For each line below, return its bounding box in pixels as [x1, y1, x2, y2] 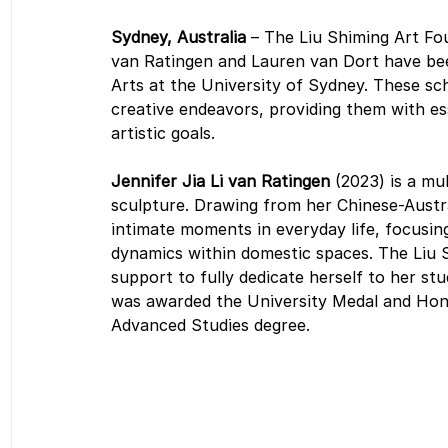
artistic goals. [111, 123, 215, 143]
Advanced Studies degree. [111, 315, 310, 335]
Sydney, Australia [111, 27, 251, 47]
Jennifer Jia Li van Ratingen [111, 171, 335, 191]
